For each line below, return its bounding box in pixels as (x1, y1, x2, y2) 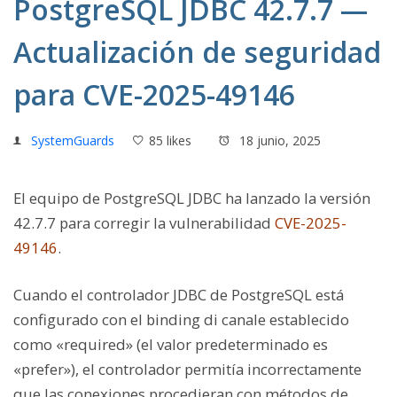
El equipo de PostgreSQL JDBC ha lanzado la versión (13, 188, 370, 208)
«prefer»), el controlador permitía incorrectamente (13, 359, 362, 380)
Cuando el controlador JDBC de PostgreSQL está (13, 284, 344, 306)
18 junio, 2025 (236, 132, 321, 149)
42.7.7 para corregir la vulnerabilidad (13, 213, 275, 233)
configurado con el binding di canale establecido (13, 309, 349, 331)
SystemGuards (31, 132, 114, 149)
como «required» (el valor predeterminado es (13, 334, 328, 355)
